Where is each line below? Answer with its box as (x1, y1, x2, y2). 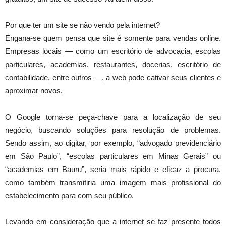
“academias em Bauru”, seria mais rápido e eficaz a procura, (5, 165, 221, 174)
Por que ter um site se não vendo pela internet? (5, 21, 160, 30)
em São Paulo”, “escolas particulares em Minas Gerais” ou (5, 152, 221, 161)
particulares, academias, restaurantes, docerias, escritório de (5, 60, 221, 69)
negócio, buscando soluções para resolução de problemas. (5, 126, 221, 135)
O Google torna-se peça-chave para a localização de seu (5, 112, 221, 122)
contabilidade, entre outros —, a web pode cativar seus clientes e (5, 73, 221, 82)
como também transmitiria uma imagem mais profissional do (5, 178, 221, 187)
